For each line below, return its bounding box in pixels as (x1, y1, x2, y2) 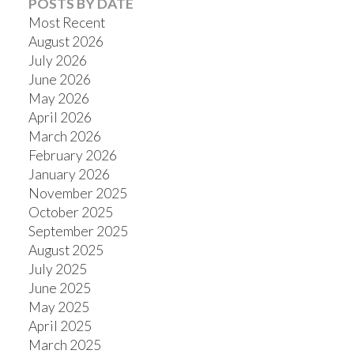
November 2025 (28, 184, 127, 201)
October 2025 (28, 203, 113, 220)
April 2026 (28, 108, 92, 126)
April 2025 (28, 317, 92, 334)
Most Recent (28, 13, 105, 31)
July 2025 (28, 260, 87, 277)
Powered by (96, 80, 171, 97)
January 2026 (28, 165, 110, 183)
